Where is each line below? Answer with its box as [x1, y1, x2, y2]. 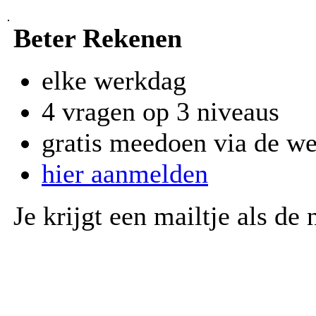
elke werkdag [42, 65, 186, 95]
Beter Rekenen [13, 23, 182, 53]
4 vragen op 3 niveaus [42, 96, 279, 126]
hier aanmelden [42, 158, 208, 188]
